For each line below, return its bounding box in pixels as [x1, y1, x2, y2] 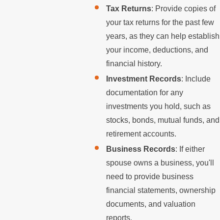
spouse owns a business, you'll [106, 159, 215, 167]
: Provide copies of [151, 4, 216, 13]
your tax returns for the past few [106, 18, 215, 27]
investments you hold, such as [106, 102, 211, 111]
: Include [181, 75, 211, 83]
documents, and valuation [106, 200, 196, 209]
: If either [175, 145, 205, 154]
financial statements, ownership [106, 186, 216, 195]
